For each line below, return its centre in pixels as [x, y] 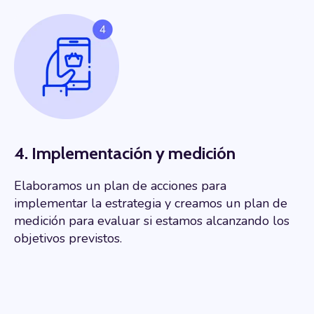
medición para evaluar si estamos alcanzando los [152, 221]
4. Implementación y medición [125, 153]
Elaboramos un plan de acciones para [120, 186]
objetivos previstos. [68, 239]
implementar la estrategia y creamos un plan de [151, 204]
